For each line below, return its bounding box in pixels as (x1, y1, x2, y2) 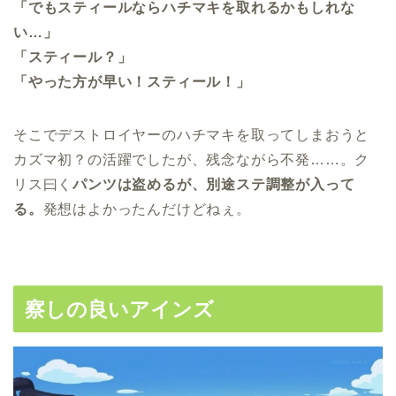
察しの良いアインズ (25, 298, 214, 322)
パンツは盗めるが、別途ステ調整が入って (72, 177, 355, 193)
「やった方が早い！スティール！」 (13, 74, 251, 90)
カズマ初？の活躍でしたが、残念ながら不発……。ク (13, 152, 370, 168)
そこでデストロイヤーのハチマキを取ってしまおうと (13, 127, 370, 143)
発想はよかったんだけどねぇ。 (42, 202, 251, 217)
